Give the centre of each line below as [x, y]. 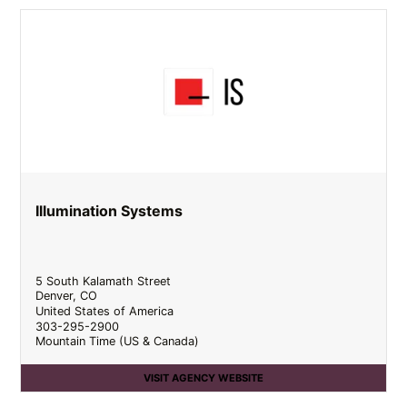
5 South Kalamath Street [104, 281]
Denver [55, 296]
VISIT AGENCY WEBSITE [203, 377]
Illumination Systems [109, 210]
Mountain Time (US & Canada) [118, 342]
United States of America [105, 311]
